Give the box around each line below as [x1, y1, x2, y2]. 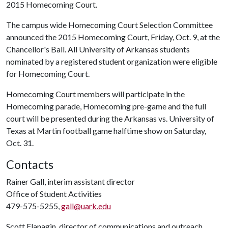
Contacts [6, 157, 53, 172]
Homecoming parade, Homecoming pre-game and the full [6, 101, 206, 111]
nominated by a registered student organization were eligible [6, 56, 217, 66]
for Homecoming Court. [6, 69, 90, 78]
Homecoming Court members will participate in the [6, 89, 185, 99]
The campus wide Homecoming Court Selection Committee [6, 20, 213, 30]
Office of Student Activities [6, 189, 102, 198]
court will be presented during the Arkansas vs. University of [6, 113, 214, 123]
